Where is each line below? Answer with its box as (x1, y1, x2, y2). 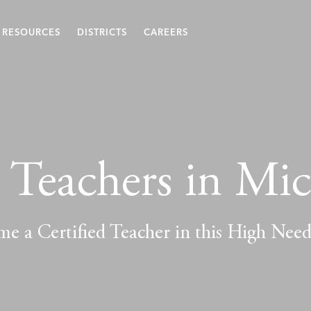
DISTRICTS (77, 29, 127, 37)
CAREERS (144, 29, 188, 37)
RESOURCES (2, 29, 60, 37)
